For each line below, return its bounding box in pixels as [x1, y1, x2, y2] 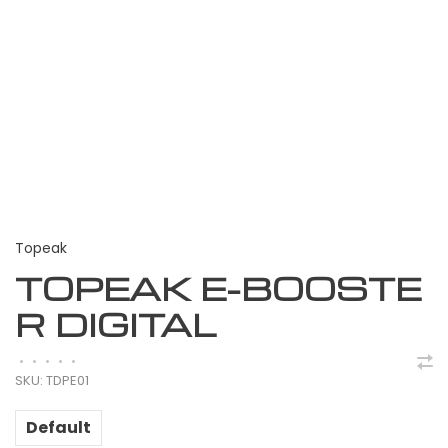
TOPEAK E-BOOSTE [15, 266, 421, 309]
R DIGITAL [15, 302, 216, 345]
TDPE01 [43, 371, 89, 390]
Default [26, 416, 91, 439]
